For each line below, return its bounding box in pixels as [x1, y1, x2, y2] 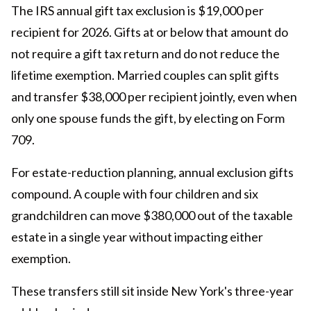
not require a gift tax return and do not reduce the [11, 46, 280, 62]
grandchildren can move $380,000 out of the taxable [11, 208, 293, 224]
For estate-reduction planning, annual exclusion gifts [11, 165, 294, 180]
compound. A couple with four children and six [11, 186, 258, 202]
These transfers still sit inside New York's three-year [11, 283, 294, 299]
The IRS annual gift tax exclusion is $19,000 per [11, 3, 264, 19]
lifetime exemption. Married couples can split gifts [11, 67, 279, 83]
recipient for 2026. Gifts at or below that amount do [11, 24, 288, 40]
